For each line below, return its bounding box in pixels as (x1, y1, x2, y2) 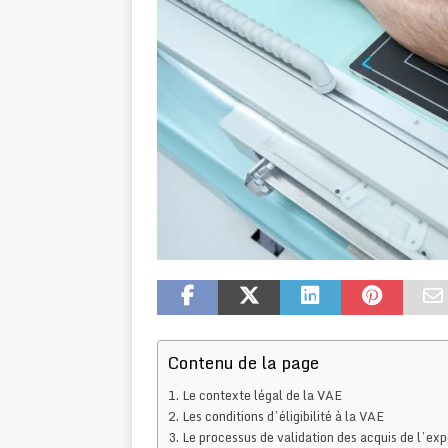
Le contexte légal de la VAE (181, 385, 342, 406)
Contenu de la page (168, 349, 319, 377)
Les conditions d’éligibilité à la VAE (181, 406, 384, 427)
